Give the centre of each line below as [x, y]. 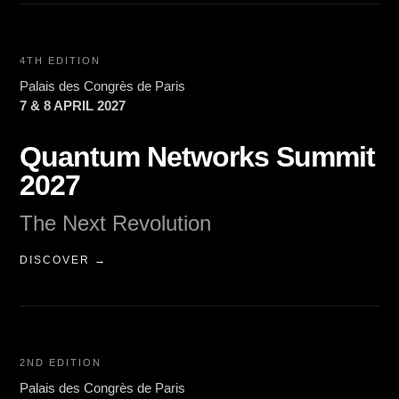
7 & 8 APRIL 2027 [73, 106]
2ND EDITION [61, 363]
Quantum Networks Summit [198, 157]
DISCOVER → [64, 261]
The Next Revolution [116, 224]
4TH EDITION [61, 61]
